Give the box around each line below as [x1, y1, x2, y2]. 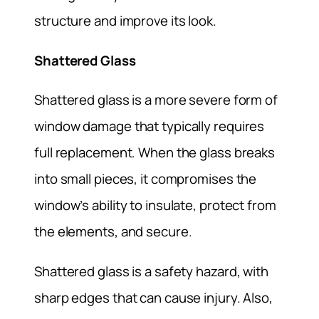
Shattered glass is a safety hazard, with [34, 261, 268, 281]
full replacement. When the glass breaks [34, 143, 276, 162]
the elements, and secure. [34, 222, 192, 241]
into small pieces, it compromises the [34, 169, 257, 189]
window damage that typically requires [34, 117, 265, 136]
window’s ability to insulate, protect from [34, 196, 276, 215]
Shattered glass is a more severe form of [34, 90, 278, 110]
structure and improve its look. [34, 11, 216, 31]
